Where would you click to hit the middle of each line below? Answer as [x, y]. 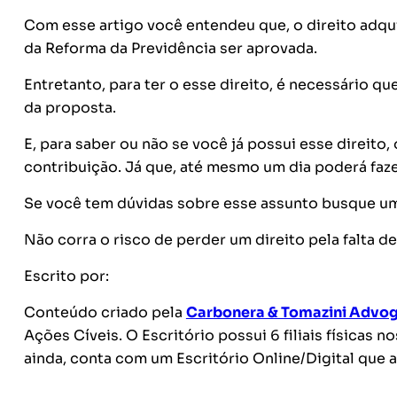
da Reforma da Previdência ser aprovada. [172, 48]
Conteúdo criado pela [105, 312]
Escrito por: [66, 276]
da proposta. [71, 108]
